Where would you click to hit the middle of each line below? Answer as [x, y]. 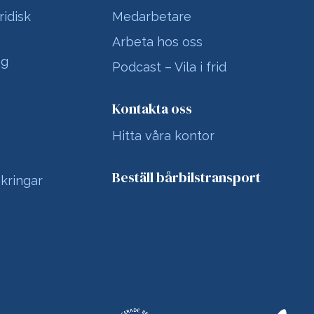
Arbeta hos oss [157, 42]
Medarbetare [151, 16]
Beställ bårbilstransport [186, 177]
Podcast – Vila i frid [169, 67]
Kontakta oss [152, 109]
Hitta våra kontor [163, 136]
